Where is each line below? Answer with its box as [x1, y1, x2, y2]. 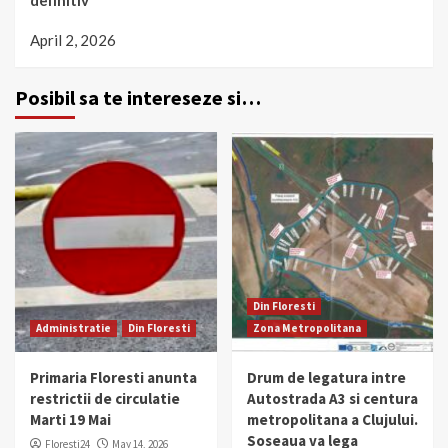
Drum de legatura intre [246, 368, 406, 388]
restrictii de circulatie [30, 389, 180, 409]
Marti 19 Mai [30, 410, 111, 430]
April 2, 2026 [30, 31, 116, 50]
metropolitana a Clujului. [246, 410, 418, 430]
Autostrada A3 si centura [246, 389, 418, 409]
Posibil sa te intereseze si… [15, 85, 261, 111]
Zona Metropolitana [252, 321, 361, 336]
